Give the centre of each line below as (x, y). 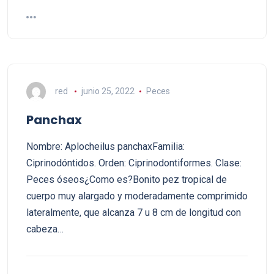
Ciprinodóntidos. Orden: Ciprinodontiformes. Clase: (134, 163)
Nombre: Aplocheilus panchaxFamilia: (106, 146)
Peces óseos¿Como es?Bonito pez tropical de (127, 180)
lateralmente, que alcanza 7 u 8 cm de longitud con (134, 213)
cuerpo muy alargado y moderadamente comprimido (137, 196)
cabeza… (45, 229)
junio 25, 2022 (108, 91)
